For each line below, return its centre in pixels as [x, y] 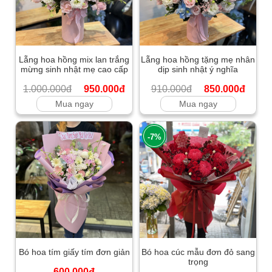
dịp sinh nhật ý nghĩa [198, 70]
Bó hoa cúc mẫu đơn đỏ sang [198, 252]
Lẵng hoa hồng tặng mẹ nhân [198, 60]
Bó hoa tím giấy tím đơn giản [74, 252]
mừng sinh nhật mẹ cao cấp [74, 70]
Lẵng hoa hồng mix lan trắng [74, 60]
